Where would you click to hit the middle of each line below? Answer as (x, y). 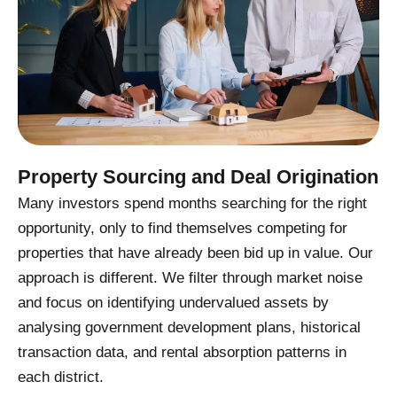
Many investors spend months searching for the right (192, 203)
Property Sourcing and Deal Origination (198, 176)
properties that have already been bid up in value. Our (195, 253)
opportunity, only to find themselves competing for (183, 228)
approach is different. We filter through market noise (190, 277)
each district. (61, 377)
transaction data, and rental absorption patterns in (182, 352)
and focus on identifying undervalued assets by (173, 302)
